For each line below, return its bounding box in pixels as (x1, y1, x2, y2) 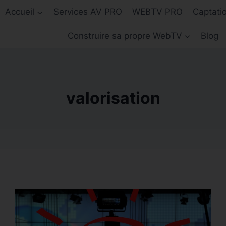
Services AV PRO (53, 7, 122, 17)
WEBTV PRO (132, 7, 183, 17)
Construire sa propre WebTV (67, 30, 182, 41)
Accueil (5, 7, 35, 17)
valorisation (66, 88, 160, 108)
